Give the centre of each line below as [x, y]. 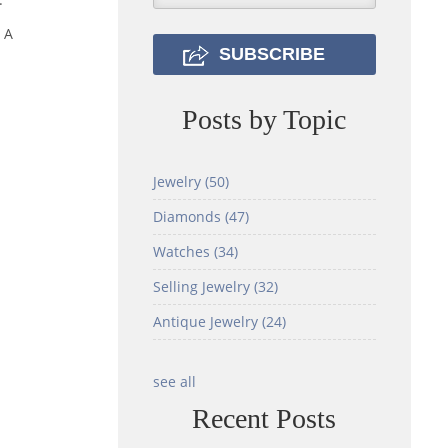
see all [174, 381]
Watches [183, 251]
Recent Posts [264, 418]
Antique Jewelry [207, 321]
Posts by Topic [264, 119]
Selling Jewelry [203, 286]
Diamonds [188, 216]
